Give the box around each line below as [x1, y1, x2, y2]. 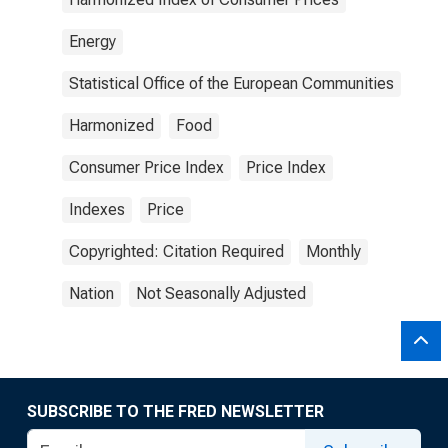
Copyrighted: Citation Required [69, 242, 284, 261]
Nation [69, 284, 114, 303]
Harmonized [69, 116, 154, 135]
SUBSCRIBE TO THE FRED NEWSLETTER [27, 402, 324, 421]
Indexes [69, 200, 125, 219]
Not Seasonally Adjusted [136, 284, 306, 303]
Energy [69, 32, 116, 51]
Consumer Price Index [69, 158, 224, 177]
